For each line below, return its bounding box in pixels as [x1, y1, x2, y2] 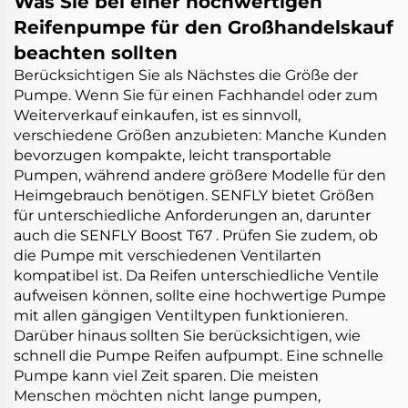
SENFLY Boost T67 [80, 227, 216, 244]
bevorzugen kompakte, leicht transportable [14, 147, 331, 164]
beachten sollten [14, 42, 178, 64]
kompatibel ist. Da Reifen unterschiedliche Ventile [14, 267, 379, 284]
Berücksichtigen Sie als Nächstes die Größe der [14, 66, 358, 84]
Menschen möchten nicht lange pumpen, [14, 387, 321, 404]
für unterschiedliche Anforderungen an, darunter [14, 207, 371, 224]
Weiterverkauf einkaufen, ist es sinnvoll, [14, 107, 301, 124]
